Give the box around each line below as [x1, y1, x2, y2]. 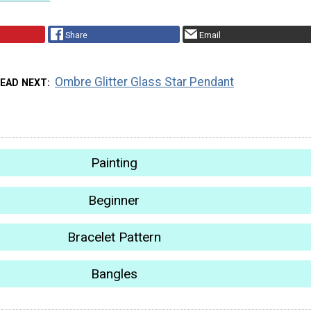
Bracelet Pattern [67, 228, 161, 245]
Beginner [88, 192, 140, 208]
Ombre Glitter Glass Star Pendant [55, 75, 235, 90]
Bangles [90, 266, 137, 283]
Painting [90, 155, 137, 171]
